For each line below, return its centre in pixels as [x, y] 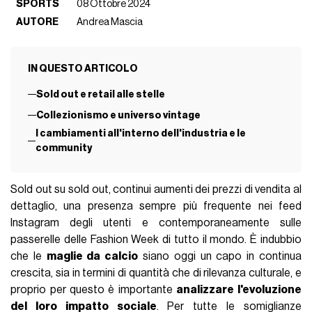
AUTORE [38, 22]
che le [29, 256]
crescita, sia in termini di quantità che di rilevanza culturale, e [156, 273]
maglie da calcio [92, 256]
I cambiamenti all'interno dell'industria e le [141, 133]
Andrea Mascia [110, 22]
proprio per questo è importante [94, 289]
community [64, 148]
